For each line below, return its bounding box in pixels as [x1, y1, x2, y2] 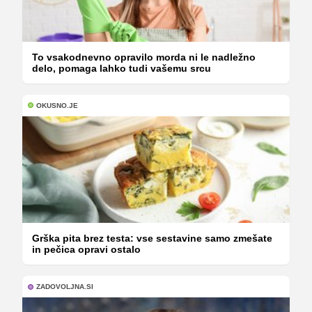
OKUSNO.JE [36, 101, 78, 109]
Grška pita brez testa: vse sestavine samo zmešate [32, 233, 272, 244]
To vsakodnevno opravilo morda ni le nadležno [32, 51, 256, 63]
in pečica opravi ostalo [32, 244, 141, 256]
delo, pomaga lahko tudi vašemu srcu [32, 62, 211, 74]
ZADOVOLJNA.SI [36, 283, 93, 291]
